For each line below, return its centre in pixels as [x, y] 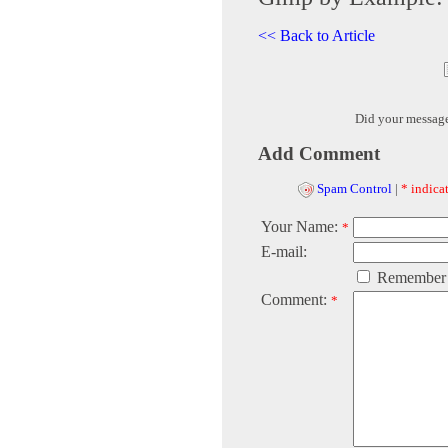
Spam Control [354, 189]
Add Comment [319, 154]
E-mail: [284, 252]
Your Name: [301, 227]
